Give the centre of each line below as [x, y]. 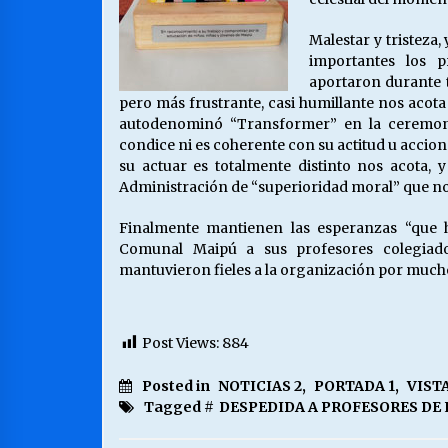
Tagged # [179, 407]
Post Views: [180, 343]
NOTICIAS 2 [260, 386]
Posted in [177, 386]
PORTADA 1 [354, 386]
